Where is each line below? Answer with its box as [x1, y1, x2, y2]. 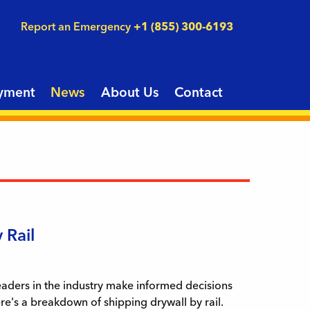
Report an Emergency [20, 19, 131, 33]
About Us [100, 83, 159, 100]
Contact [174, 83, 224, 100]
